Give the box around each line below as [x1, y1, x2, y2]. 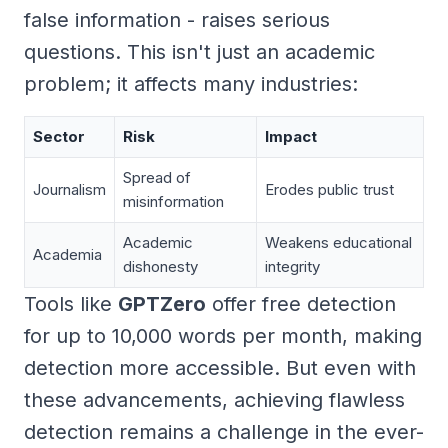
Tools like [24, 291, 118, 316]
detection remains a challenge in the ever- [24, 419, 424, 444]
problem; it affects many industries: [24, 71, 358, 96]
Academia [33, 244, 102, 264]
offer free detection [206, 291, 396, 316]
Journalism [33, 179, 106, 199]
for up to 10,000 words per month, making [24, 323, 422, 348]
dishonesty [123, 256, 198, 276]
